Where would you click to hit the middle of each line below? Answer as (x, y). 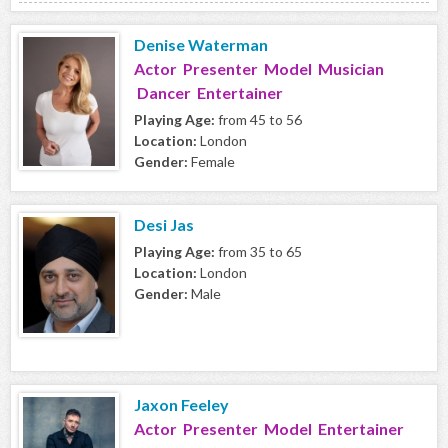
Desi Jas (164, 225)
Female (211, 162)
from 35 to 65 (258, 252)
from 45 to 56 (258, 120)
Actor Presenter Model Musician (259, 69)
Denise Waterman (201, 45)
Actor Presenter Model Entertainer (269, 429)
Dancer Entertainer (208, 93)
